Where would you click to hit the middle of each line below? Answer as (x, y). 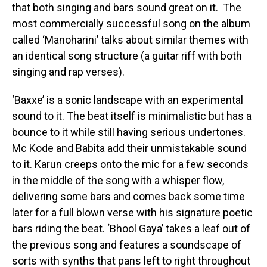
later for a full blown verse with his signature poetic (132, 213)
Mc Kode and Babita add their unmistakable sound (129, 148)
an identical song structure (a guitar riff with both (127, 56)
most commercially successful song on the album (131, 24)
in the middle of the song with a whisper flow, (118, 181)
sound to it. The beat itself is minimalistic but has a (132, 116)
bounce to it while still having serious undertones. (129, 132)
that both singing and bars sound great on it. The (127, 8)
